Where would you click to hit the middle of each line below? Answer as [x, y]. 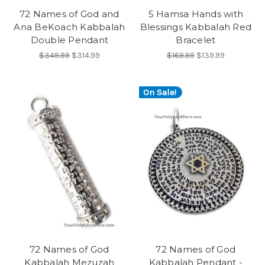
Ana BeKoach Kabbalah [70, 27]
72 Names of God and [69, 14]
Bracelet [196, 40]
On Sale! [159, 92]
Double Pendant [69, 40]
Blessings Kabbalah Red [195, 27]
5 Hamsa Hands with [195, 14]
